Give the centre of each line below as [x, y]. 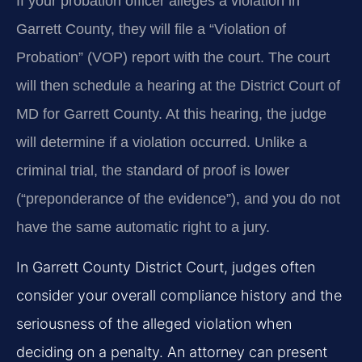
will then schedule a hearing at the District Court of [178, 85]
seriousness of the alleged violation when [154, 323]
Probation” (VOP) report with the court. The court [173, 57]
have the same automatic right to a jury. [143, 227]
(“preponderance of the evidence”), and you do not [178, 198]
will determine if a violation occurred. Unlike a [162, 142]
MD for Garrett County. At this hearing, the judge [171, 114]
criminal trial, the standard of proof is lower [153, 170]
